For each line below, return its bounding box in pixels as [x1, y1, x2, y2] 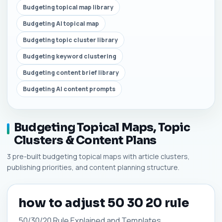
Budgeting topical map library [23, 3, 113, 11]
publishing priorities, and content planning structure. [7, 163, 179, 172]
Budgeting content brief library [23, 68, 119, 77]
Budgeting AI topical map [23, 19, 99, 28]
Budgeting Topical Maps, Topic [14, 120, 190, 135]
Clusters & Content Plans [14, 133, 157, 148]
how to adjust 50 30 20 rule [18, 196, 189, 211]
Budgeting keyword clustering [23, 52, 116, 60]
